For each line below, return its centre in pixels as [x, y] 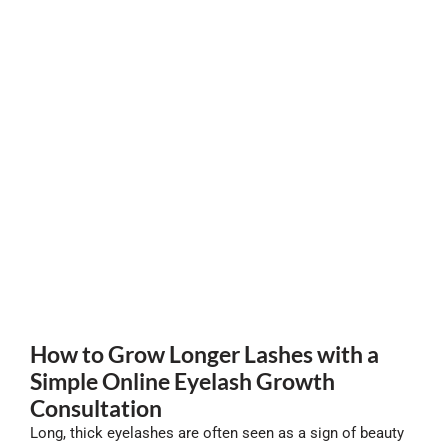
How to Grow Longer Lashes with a [204, 354]
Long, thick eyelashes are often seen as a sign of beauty [217, 433]
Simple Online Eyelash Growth [182, 381]
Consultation [96, 408]
